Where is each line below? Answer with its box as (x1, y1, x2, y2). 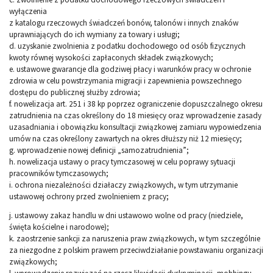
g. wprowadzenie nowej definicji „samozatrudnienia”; (9, 145, 189, 156)
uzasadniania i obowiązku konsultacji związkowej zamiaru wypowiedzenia (9, 122, 261, 133)
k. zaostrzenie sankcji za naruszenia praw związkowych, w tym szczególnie (9, 233, 260, 244)
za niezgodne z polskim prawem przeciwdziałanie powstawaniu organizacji (9, 245, 263, 256)
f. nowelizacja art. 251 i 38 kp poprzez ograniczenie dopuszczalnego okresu (9, 99, 263, 110)
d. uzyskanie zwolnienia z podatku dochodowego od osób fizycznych (9, 41, 246, 52)
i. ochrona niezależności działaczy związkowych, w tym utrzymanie (9, 180, 238, 191)
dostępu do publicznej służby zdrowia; (9, 87, 140, 98)
